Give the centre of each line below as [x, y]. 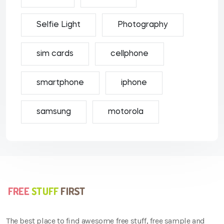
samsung [54, 112]
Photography [143, 25]
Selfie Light [58, 25]
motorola [126, 112]
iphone [134, 83]
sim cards [55, 54]
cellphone [129, 54]
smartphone [60, 83]
